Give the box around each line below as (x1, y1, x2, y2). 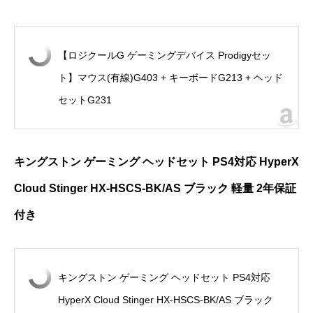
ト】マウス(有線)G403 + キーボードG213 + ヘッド (58, 72, 283, 84)
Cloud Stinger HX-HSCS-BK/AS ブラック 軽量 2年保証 (14, 182, 296, 195)
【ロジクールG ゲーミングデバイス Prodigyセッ (58, 50, 271, 61)
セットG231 (58, 94, 112, 106)
